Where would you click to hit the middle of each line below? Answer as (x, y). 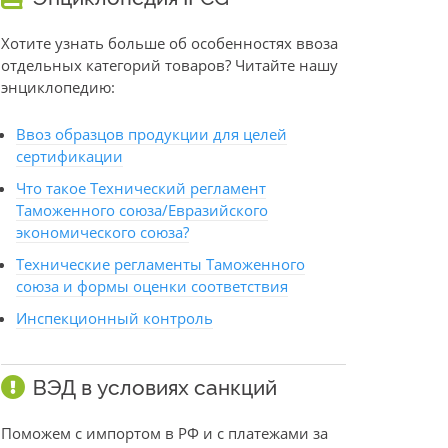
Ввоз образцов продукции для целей (151, 134)
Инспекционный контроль (114, 318)
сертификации (69, 156)
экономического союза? (102, 232)
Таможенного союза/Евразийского (142, 210)
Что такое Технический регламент (141, 188)
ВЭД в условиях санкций (155, 388)
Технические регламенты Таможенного (160, 264)
